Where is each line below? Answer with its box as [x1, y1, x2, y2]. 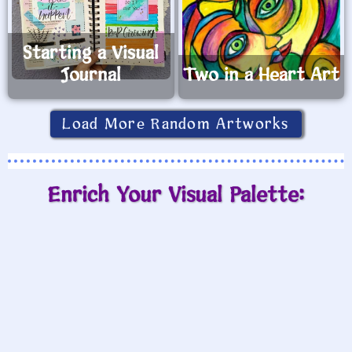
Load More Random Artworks [62, 114, 290, 135]
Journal [60, 64, 122, 89]
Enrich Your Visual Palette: [48, 181, 304, 211]
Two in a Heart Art [182, 64, 339, 89]
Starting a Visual [23, 42, 159, 67]
